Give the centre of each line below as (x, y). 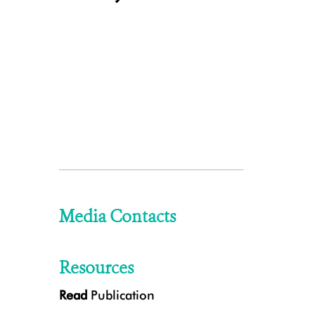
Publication (121, 295)
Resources (96, 268)
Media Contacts (117, 217)
